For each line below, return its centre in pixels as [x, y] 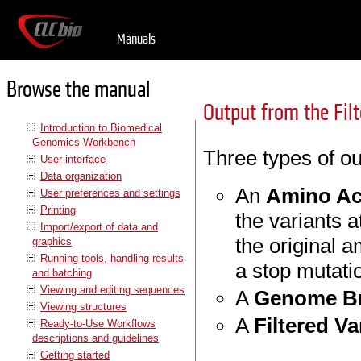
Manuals [136, 39]
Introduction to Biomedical [101, 127]
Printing [58, 210]
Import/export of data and [99, 226]
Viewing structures [83, 306]
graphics [52, 241]
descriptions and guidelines [95, 338]
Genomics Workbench [84, 142]
